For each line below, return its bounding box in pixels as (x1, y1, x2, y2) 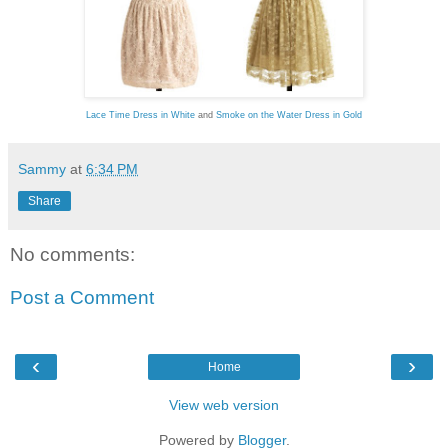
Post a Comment (10, 287, 154, 309)
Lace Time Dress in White (86, 109, 195, 120)
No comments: (10, 243, 135, 265)
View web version (169, 396, 279, 413)
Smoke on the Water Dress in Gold (216, 109, 362, 120)
